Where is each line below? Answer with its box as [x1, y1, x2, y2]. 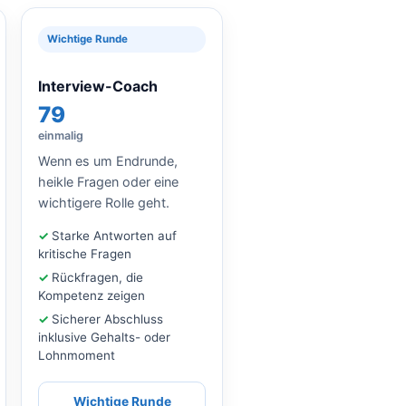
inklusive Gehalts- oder [38, 329, 170, 344]
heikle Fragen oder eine [38, 173, 179, 189]
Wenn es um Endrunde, [38, 152, 178, 169]
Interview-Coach [38, 76, 158, 95]
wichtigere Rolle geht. [38, 194, 169, 210]
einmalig [38, 128, 83, 142]
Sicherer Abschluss [52, 311, 163, 326]
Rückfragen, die [52, 269, 143, 285]
